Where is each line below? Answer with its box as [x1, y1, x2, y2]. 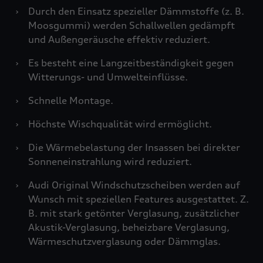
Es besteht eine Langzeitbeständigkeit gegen [28, 57, 234, 69]
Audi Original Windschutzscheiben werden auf [28, 179, 240, 191]
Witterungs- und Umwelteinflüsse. [28, 71, 188, 83]
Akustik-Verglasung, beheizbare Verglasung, [28, 221, 230, 233]
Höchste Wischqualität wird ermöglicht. [28, 118, 212, 130]
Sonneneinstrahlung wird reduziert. [28, 156, 192, 167]
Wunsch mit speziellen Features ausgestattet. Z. [28, 193, 249, 205]
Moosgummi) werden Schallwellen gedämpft [28, 19, 235, 31]
